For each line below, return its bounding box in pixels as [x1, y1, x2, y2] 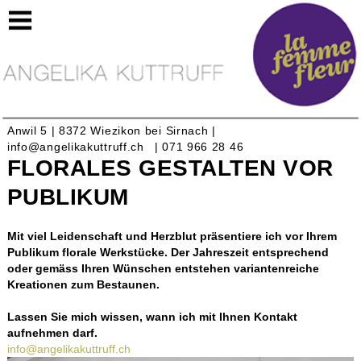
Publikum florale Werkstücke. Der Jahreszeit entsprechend [6, 246, 329, 259]
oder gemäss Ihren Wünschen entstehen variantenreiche [6, 262, 319, 276]
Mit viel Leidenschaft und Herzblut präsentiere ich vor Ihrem [6, 230, 337, 243]
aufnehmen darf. [6, 326, 98, 340]
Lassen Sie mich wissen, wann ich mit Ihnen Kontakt [6, 310, 297, 324]
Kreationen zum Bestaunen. [6, 278, 160, 292]
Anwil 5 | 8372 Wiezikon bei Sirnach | [6, 124, 216, 138]
